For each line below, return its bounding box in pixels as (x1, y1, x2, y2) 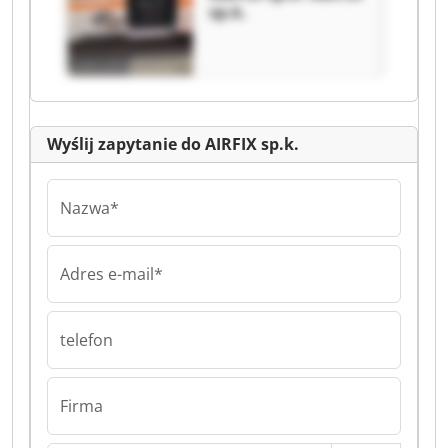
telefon (60, 329, 113, 351)
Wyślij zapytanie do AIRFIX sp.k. (47, 133, 299, 155)
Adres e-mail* (60, 263, 163, 285)
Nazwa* (60, 197, 119, 219)
